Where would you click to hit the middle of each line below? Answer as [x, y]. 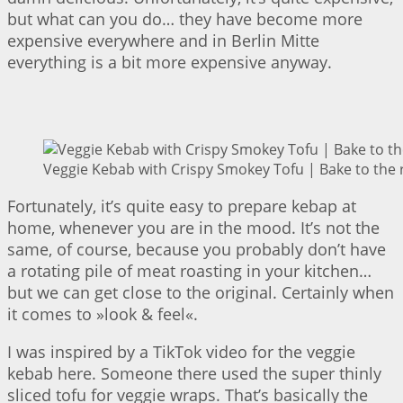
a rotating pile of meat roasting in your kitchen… [189, 270]
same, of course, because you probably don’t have [197, 249]
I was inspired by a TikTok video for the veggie [181, 351]
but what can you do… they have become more [185, 18]
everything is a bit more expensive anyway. [170, 62]
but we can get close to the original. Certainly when [201, 292]
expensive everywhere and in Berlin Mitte [163, 40]
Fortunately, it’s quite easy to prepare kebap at [182, 206]
